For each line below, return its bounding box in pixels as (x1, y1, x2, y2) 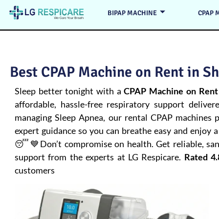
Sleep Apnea (55, 112, 104, 123)
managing (15, 112, 55, 123)
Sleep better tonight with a (15, 86, 124, 96)
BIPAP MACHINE (108, 8, 157, 17)
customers (15, 165, 55, 175)
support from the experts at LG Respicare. (15, 152, 184, 162)
